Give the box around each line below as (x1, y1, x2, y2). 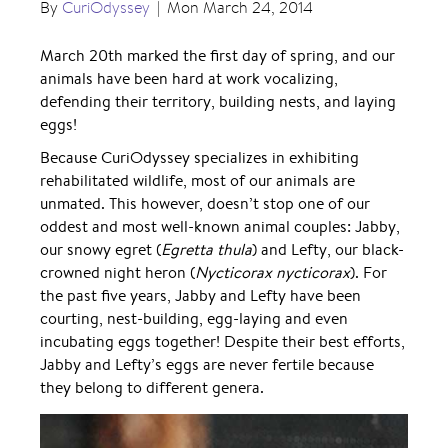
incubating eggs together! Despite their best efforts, (40, 331, 405, 352)
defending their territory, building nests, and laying (40, 91, 396, 112)
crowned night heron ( (40, 262, 195, 283)
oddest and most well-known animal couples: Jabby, (40, 216, 400, 237)
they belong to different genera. (40, 377, 264, 398)
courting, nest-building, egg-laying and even (40, 308, 348, 329)
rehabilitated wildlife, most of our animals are (40, 170, 355, 191)
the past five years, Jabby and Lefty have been (40, 285, 361, 306)
